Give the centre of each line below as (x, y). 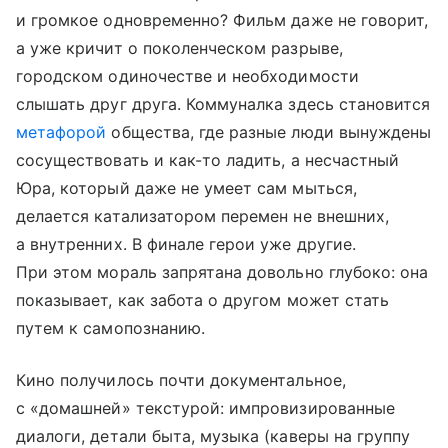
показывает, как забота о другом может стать (203, 300)
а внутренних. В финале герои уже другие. (186, 244)
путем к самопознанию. (111, 328)
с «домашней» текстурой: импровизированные (205, 408)
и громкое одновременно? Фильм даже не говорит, (222, 20)
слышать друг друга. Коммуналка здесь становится (223, 104)
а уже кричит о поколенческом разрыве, (179, 48)
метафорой (61, 132)
